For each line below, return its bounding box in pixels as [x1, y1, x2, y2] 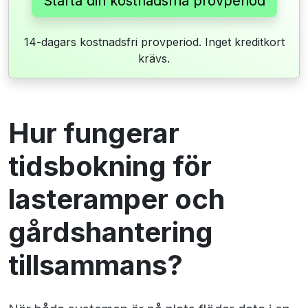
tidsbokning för [8, 149, 212, 184]
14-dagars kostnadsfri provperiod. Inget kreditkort [23, 35, 285, 49]
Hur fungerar [8, 116, 179, 151]
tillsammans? [8, 248, 183, 283]
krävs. [138, 52, 170, 66]
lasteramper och [8, 182, 225, 217]
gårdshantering [8, 215, 213, 250]
